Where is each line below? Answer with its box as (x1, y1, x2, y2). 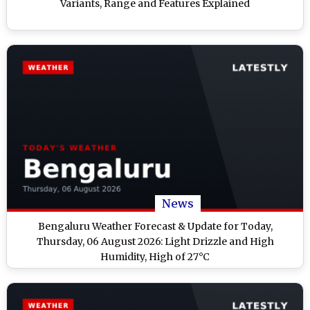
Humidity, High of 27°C (100, 250, 210, 264)
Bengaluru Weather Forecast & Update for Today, (37, 220, 273, 233)
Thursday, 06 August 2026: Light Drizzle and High (36, 235, 274, 248)
